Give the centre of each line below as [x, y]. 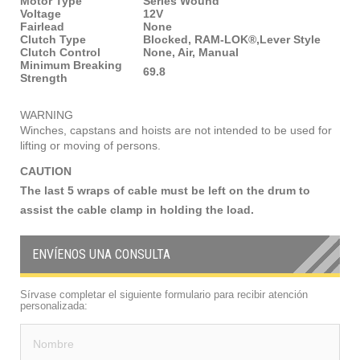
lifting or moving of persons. [90, 145]
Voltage [41, 13]
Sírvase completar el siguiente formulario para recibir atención [164, 294]
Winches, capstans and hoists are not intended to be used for [176, 130]
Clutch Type [53, 39]
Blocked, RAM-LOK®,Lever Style [232, 39]
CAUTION [46, 171]
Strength [44, 78]
